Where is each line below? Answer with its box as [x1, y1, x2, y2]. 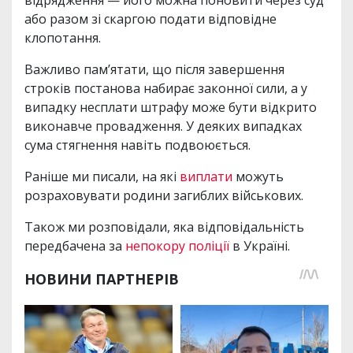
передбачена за [24, 236, 125, 255]
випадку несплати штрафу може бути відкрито [24, 98, 317, 116]
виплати [180, 167, 232, 185]
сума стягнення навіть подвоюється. [24, 136, 251, 154]
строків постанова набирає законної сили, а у [24, 79, 307, 97]
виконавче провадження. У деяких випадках [24, 117, 302, 135]
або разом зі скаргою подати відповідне [24, 9, 277, 28]
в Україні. [232, 236, 290, 255]
